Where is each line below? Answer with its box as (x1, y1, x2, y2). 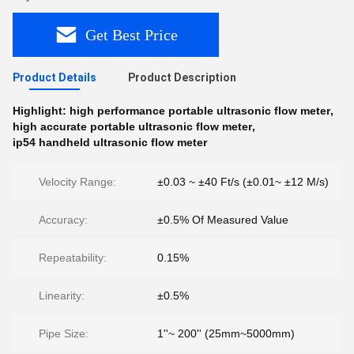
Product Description (128, 71, 236, 84)
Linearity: (39, 289, 85, 302)
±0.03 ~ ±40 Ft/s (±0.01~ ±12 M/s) (157, 175, 329, 188)
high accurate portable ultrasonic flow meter (13, 120, 252, 133)
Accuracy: (39, 213, 88, 226)
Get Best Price (85, 25, 178, 43)
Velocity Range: (39, 175, 116, 188)
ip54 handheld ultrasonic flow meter (13, 136, 207, 149)
